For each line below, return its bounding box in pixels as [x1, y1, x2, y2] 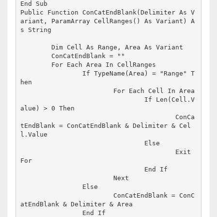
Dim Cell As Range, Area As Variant [20, 44, 52, 51]
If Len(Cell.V [20, 96, 145, 104]
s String [20, 26, 52, 34]
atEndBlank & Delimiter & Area [20, 201, 133, 208]
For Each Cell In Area [20, 87, 114, 95]
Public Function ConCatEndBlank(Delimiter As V [20, 9, 195, 16]
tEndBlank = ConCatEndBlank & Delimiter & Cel [20, 122, 191, 130]
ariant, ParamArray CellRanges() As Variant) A [20, 17, 195, 25]
